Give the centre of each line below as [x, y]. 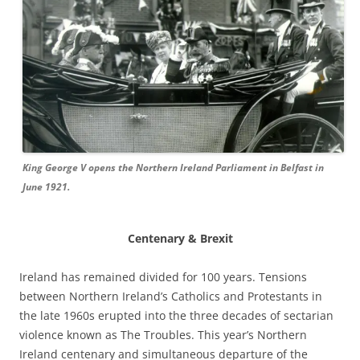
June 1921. [46, 186]
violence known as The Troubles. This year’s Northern [163, 334]
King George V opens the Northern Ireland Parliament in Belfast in [173, 167]
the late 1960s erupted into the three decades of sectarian [176, 315]
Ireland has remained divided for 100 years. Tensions [163, 276]
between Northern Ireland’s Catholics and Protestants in [171, 296]
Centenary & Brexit [180, 238]
